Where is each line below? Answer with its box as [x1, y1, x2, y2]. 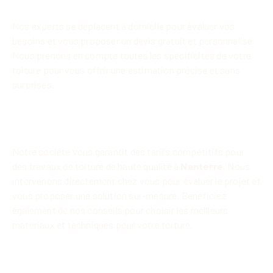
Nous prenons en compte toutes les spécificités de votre [12, 49, 252, 61]
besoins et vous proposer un [12, 34, 133, 46]
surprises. [12, 78, 54, 90]
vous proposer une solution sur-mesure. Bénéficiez [12, 190, 227, 202]
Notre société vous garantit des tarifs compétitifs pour [12, 146, 245, 158]
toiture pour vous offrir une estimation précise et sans [12, 63, 241, 76]
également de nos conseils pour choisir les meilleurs [12, 204, 229, 216]
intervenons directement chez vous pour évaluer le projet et [12, 175, 261, 187]
